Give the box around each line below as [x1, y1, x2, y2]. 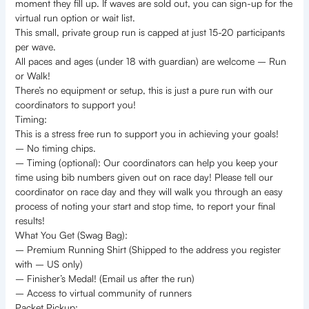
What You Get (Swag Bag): [14, 229, 128, 241]
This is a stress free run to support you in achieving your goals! [14, 128, 279, 140]
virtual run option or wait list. [14, 12, 135, 24]
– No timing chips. [14, 142, 96, 154]
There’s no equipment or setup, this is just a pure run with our [14, 84, 273, 97]
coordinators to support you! [14, 99, 136, 111]
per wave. [14, 41, 56, 53]
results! [14, 215, 45, 227]
